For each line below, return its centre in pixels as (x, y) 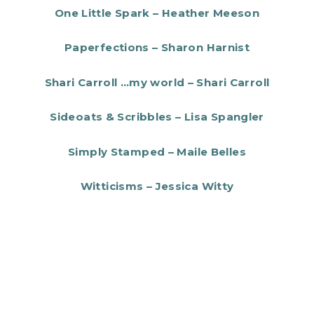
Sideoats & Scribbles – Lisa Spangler (157, 117)
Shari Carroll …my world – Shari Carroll (157, 82)
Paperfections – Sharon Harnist (157, 48)
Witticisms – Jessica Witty (157, 186)
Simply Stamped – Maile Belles (157, 151)
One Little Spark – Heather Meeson (157, 13)
